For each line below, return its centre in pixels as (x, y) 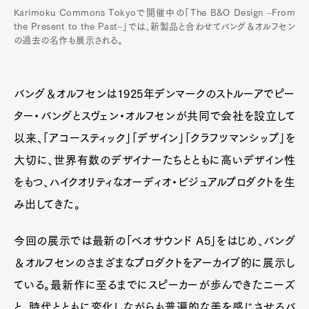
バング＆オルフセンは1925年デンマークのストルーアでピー (154, 94)
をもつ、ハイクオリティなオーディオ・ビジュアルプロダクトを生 (154, 182)
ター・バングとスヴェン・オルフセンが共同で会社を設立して (154, 116)
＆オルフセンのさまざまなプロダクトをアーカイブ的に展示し (154, 263)
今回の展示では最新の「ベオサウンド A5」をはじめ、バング (154, 241)
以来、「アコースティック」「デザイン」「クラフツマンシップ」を (154, 138)
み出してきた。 (47, 205)
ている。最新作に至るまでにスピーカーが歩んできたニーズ (154, 285)
